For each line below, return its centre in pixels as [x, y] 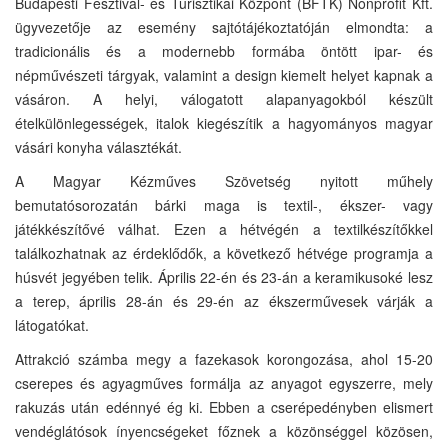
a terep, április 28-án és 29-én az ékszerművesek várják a [224, 300]
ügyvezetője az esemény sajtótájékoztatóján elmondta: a [224, 26]
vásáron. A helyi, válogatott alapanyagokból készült [224, 98]
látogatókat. [52, 324]
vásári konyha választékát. [98, 146]
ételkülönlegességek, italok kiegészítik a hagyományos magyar [224, 122]
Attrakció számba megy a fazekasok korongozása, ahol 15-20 [224, 358]
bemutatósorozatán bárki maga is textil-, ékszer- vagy [224, 204]
